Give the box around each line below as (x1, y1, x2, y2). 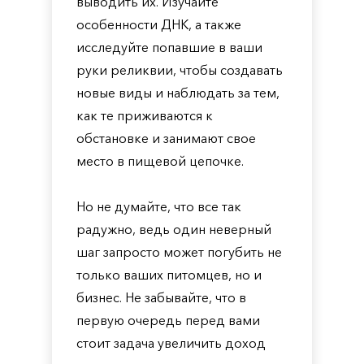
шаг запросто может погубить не (76, 244, 282, 260)
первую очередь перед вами (76, 312, 260, 328)
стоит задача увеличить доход (76, 335, 266, 351)
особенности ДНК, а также (76, 16, 241, 32)
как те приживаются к (76, 107, 213, 123)
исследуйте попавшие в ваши (76, 39, 262, 55)
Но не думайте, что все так (76, 198, 241, 214)
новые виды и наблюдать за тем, (76, 84, 279, 101)
